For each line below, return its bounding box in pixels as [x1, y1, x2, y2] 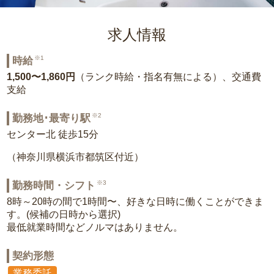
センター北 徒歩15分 [7, 129, 99, 139]
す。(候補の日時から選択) [7, 209, 121, 220]
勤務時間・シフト [12, 180, 96, 191]
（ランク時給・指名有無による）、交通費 [75, 72, 262, 82]
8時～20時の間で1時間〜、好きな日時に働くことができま [7, 196, 264, 207]
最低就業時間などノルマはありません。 [7, 222, 183, 232]
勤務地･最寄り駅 [12, 113, 91, 124]
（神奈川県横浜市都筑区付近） [7, 152, 144, 162]
